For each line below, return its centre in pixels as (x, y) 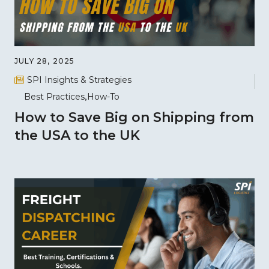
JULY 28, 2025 (45, 61)
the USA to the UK (77, 136)
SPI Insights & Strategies (79, 80)
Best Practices (54, 97)
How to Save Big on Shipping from (134, 118)
